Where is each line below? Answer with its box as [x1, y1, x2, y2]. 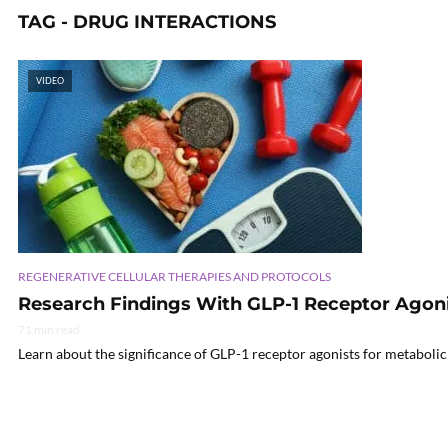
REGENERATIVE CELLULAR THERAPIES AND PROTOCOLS [18, 268, 331, 284]
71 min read [18, 321, 80, 337]
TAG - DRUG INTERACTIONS [18, 11, 276, 33]
